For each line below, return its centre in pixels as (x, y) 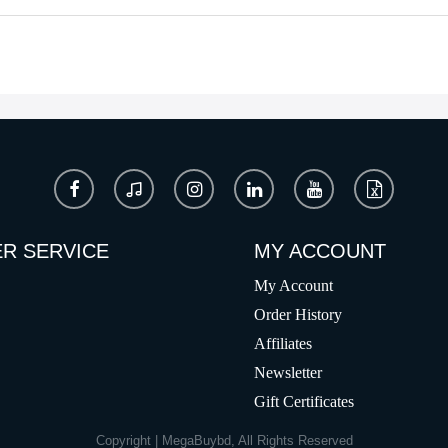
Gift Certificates (304, 402)
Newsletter (288, 373)
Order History (298, 315)
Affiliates (283, 344)
